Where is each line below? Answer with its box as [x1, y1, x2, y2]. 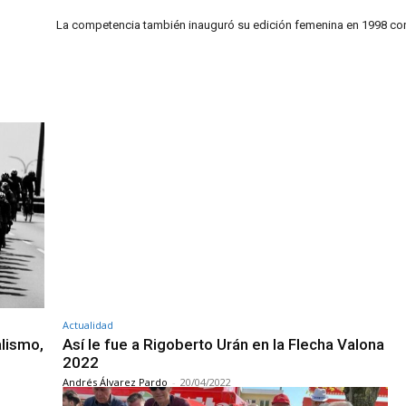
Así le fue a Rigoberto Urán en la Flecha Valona [63, 334, 384, 353]
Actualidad [63, 317, 113, 332]
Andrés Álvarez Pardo [63, 374, 168, 389]
